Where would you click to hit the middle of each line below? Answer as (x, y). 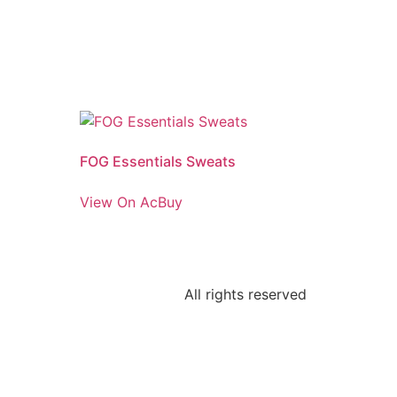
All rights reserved (245, 294)
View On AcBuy (132, 202)
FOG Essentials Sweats (158, 161)
